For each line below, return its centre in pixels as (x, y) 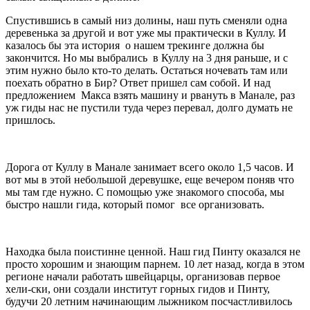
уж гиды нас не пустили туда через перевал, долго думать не (149, 108)
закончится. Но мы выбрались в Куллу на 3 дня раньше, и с (147, 58)
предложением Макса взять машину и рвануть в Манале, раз (150, 95)
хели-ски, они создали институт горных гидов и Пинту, (138, 289)
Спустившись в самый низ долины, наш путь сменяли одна (146, 21)
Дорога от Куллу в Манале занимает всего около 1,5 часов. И (150, 167)
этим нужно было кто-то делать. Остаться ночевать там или (147, 71)
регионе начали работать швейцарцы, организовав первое (143, 277)
